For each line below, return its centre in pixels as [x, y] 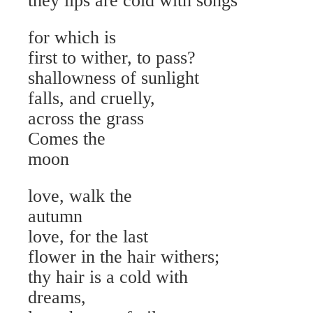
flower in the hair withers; [124, 257]
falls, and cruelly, [92, 98]
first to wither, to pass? [112, 58]
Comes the [67, 139]
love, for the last [88, 236]
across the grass [86, 118]
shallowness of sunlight [114, 78]
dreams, [57, 297]
